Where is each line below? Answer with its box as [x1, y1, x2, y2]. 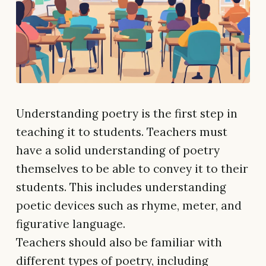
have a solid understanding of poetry [16, 142, 220, 157]
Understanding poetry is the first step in [16, 106, 237, 121]
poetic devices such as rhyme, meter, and [16, 198, 242, 213]
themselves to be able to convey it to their [16, 161, 248, 176]
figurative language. [16, 216, 125, 231]
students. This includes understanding [16, 179, 226, 194]
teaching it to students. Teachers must [16, 124, 227, 139]
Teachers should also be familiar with [16, 235, 222, 249]
